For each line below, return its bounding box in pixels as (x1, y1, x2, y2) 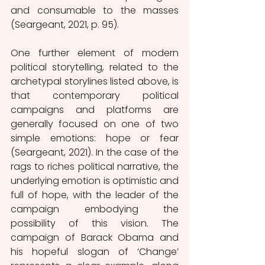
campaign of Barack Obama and (11, 230, 179, 244)
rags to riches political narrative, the (11, 159, 179, 173)
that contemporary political (11, 88, 179, 102)
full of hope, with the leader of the (11, 188, 179, 202)
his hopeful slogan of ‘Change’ (11, 244, 179, 258)
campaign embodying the (11, 202, 179, 216)
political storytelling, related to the (11, 60, 179, 74)
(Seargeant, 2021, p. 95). (11, 17, 121, 31)
